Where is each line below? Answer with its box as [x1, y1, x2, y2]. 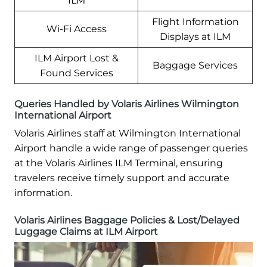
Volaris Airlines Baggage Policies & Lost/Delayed [14, 214, 240, 226]
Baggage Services [153, 59, 238, 71]
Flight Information [151, 15, 239, 27]
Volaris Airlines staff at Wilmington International [14, 127, 241, 139]
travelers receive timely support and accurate [14, 172, 229, 184]
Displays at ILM [160, 30, 231, 42]
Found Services [39, 67, 113, 79]
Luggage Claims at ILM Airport [14, 225, 158, 237]
